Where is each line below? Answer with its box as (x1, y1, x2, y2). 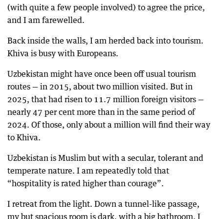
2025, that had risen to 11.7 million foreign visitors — (7, 94, 204, 104)
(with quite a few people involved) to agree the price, (7, 2, 205, 12)
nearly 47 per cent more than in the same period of (7, 107, 195, 117)
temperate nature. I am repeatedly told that (7, 165, 169, 175)
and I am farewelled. (7, 15, 85, 25)
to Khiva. (7, 132, 41, 142)
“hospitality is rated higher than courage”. (7, 178, 164, 188)
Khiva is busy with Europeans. (7, 48, 118, 58)
